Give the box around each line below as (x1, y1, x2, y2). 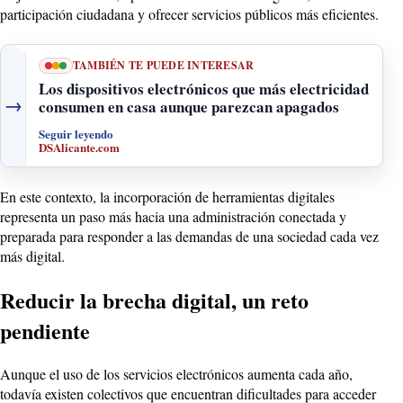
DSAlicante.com (39, 138, 120, 156)
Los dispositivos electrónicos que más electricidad (39, 76, 369, 100)
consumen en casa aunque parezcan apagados (39, 94, 339, 118)
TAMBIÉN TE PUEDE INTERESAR (73, 57, 255, 73)
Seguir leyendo (39, 124, 113, 142)
